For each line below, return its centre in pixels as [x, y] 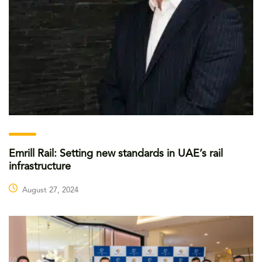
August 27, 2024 [50, 191]
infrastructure [40, 167]
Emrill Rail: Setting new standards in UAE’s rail [116, 154]
